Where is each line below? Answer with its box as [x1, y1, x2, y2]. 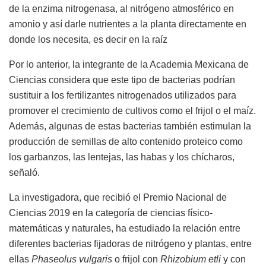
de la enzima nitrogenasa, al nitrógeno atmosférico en [9, 4, 234, 14]
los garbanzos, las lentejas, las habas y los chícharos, [9, 152, 235, 163]
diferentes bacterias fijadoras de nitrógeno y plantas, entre [9, 239, 252, 249]
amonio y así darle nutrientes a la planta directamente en [9, 19, 246, 30]
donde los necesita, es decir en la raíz [9, 34, 167, 45]
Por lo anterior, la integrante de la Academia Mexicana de [9, 59, 249, 70]
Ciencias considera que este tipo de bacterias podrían [9, 75, 235, 85]
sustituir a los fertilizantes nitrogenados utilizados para [9, 90, 236, 101]
